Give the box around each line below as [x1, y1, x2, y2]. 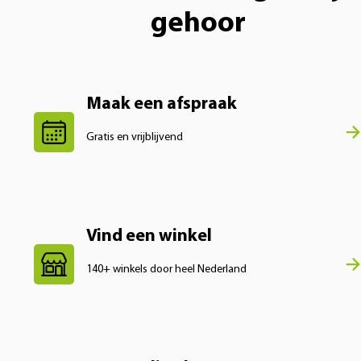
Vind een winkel [86, 227, 212, 247]
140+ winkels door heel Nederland [86, 263, 247, 276]
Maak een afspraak [86, 95, 237, 114]
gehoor [151, 10, 246, 39]
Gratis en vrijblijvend [86, 131, 183, 144]
